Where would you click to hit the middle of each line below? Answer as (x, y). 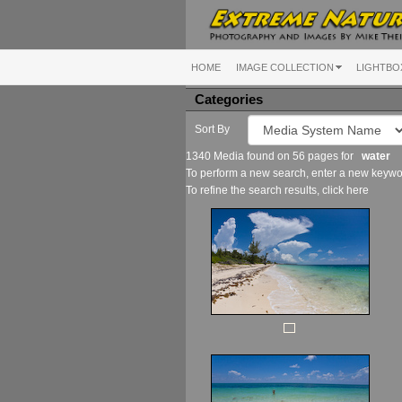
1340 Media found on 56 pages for (274, 156)
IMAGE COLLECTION (285, 67)
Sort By (212, 129)
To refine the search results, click (266, 190)
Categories (229, 99)
